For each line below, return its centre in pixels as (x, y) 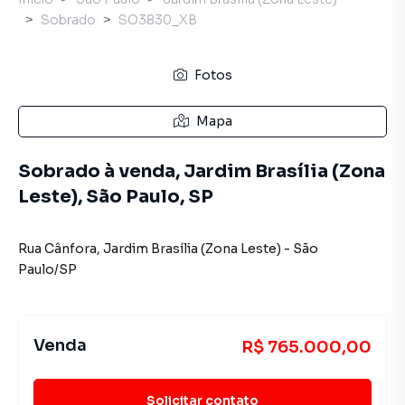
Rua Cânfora (57, 249)
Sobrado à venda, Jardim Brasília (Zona (202, 171)
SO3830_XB (158, 20)
